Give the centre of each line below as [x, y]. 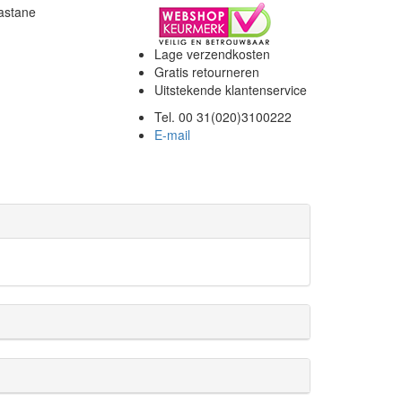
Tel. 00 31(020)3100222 [223, 117]
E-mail [173, 135]
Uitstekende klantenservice [231, 90]
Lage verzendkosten [213, 54]
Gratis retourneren [207, 72]
